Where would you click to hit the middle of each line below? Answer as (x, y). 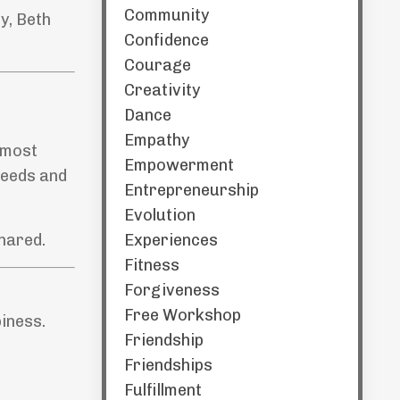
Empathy (156, 140)
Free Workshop (182, 315)
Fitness (151, 265)
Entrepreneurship (191, 190)
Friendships (168, 365)
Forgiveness (171, 290)
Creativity (162, 90)
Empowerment (179, 165)
